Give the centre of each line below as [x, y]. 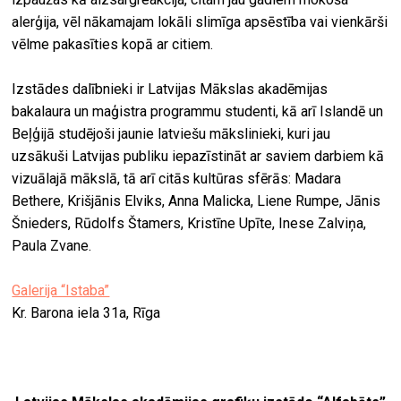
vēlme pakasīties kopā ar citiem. [113, 44]
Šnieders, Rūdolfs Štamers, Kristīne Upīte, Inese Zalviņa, [189, 223]
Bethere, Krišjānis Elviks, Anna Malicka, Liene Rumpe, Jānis [196, 200]
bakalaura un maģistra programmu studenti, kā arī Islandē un [198, 111]
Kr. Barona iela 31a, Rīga [86, 312]
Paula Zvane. [52, 245]
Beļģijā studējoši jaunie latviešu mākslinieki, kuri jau [171, 133]
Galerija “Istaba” [61, 290]
